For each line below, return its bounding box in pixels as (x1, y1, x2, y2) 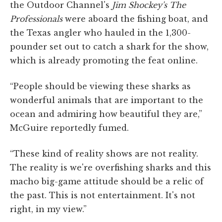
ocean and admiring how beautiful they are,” (10, 109, 202, 119)
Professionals (10, 14, 62, 24)
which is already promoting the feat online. (10, 55, 198, 66)
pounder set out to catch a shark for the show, (10, 42, 209, 52)
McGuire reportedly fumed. (10, 123, 129, 133)
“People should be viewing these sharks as (10, 81, 191, 92)
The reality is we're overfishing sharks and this (10, 163, 211, 173)
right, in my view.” (10, 204, 87, 215)
